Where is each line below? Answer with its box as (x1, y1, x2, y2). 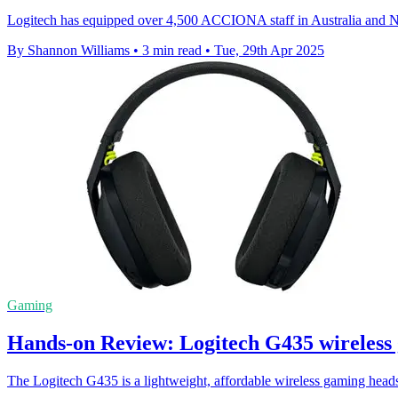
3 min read (142, 43, 202, 59)
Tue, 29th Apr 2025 (214, 43, 324, 59)
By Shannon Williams (7, 43, 130, 59)
